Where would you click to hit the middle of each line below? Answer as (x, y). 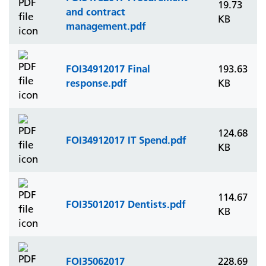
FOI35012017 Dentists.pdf (126, 204)
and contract (96, 12)
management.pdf (106, 26)
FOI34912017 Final (108, 69)
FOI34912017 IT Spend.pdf (126, 140)
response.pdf (96, 83)
